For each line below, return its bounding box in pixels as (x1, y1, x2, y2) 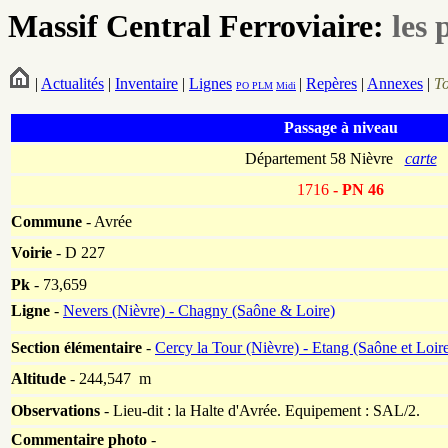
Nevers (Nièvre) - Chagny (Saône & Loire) (63, 302, 335, 320)
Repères (306, 75, 357, 93)
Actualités (41, 75, 104, 93)
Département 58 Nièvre (244, 150, 405, 168)
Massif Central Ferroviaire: (8, 8, 392, 44)
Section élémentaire (11, 339, 142, 357)
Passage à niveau (283, 119, 398, 137)
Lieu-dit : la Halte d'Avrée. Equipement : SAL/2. (113, 402, 420, 420)
